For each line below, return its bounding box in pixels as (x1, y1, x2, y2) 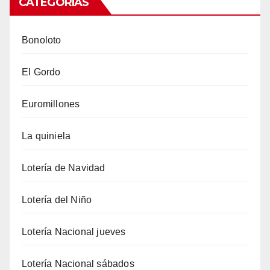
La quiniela (22, 131, 71, 141)
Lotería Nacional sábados (22, 259, 134, 269)
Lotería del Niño (22, 195, 92, 205)
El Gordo (22, 67, 61, 77)
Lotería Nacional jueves (22, 227, 126, 237)
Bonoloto (22, 35, 61, 45)
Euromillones (22, 99, 80, 109)
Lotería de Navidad (22, 163, 105, 173)
